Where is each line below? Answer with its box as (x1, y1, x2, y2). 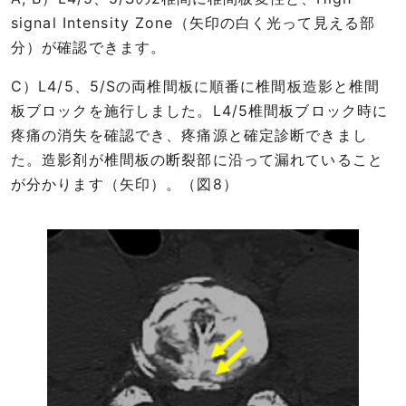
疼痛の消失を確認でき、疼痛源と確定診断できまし (11, 125, 368, 144)
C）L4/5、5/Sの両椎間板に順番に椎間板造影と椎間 (11, 76, 381, 95)
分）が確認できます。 (11, 37, 167, 56)
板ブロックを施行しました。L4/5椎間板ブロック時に (11, 101, 389, 120)
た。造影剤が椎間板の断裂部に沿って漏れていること (11, 150, 383, 169)
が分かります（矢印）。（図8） (11, 174, 238, 193)
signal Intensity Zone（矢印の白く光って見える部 (11, 13, 376, 32)
